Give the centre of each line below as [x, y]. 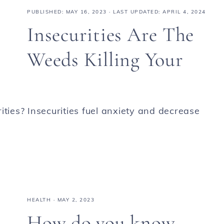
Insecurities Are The [110, 35]
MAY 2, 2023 [76, 199]
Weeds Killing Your [105, 60]
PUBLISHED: [46, 12]
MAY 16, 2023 [86, 12]
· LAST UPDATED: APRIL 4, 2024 [156, 12]
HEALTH [39, 199]
